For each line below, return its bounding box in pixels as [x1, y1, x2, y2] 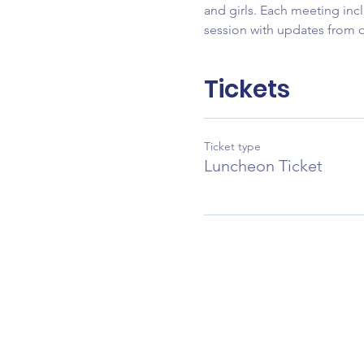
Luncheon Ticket [203, 156, 323, 175]
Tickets [203, 72, 290, 106]
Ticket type [203, 139, 261, 154]
